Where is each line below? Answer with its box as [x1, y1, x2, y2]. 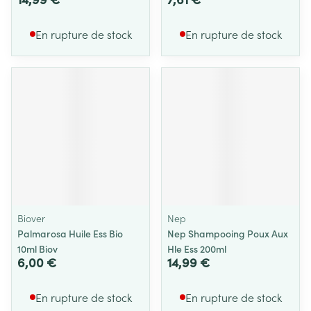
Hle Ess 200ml [167, 242, 226, 255]
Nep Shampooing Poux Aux [167, 226, 288, 240]
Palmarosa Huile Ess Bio [17, 226, 123, 240]
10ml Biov [17, 242, 58, 255]
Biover [17, 211, 45, 225]
